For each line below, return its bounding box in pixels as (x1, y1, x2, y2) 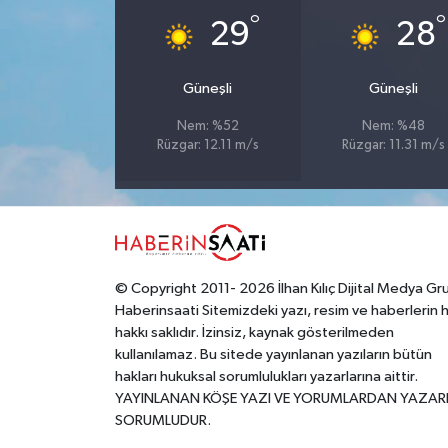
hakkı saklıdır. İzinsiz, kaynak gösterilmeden (114, 324, 394, 340)
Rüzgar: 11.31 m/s (341, 139, 445, 153)
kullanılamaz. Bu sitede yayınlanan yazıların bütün (114, 346, 432, 362)
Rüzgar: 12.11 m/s (156, 139, 259, 153)
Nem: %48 (361, 120, 425, 134)
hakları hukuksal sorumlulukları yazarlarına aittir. (114, 368, 418, 384)
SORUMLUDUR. (114, 412, 211, 428)
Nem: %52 (176, 120, 239, 134)
